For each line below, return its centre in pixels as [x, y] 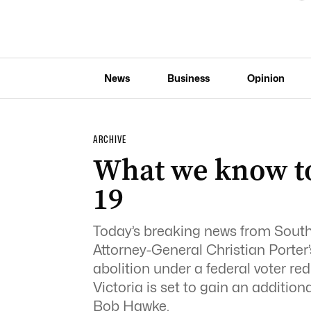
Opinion [266, 78]
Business [188, 78]
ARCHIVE [109, 140]
